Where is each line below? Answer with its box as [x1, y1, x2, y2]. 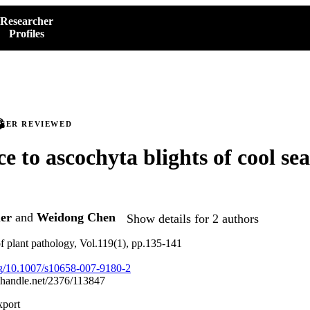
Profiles [9, 28, 44, 39]
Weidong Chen [37, 210, 116, 225]
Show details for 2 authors [127, 211, 259, 226]
